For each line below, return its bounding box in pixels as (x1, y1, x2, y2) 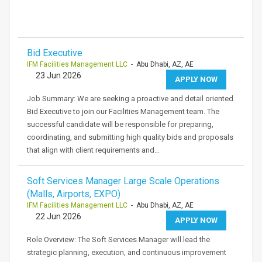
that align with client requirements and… (27, 146, 160, 154)
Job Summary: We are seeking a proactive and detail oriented (27, 94, 233, 103)
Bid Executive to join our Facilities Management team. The (27, 107, 219, 116)
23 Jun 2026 (36, 71, 81, 80)
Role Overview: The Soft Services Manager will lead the (27, 235, 210, 244)
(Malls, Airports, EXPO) (27, 188, 120, 199)
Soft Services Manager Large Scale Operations (27, 175, 219, 187)
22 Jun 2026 (36, 212, 81, 221)
